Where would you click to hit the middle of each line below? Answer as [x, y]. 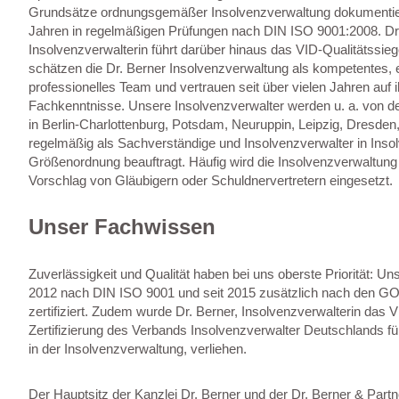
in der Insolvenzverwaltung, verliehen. [138, 348]
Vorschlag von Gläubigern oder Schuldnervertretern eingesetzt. [211, 180]
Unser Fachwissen [122, 226]
